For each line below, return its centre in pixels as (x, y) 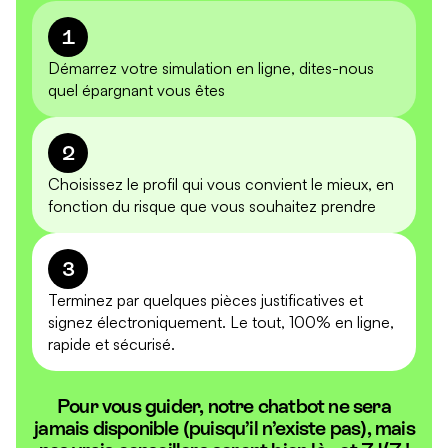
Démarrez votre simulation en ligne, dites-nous (211, 68)
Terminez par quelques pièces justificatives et (205, 300)
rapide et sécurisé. (111, 344)
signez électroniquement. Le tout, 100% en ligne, (221, 322)
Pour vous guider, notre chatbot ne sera (224, 406)
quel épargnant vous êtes (136, 90)
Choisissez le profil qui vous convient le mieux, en (221, 184)
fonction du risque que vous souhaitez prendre (212, 206)
